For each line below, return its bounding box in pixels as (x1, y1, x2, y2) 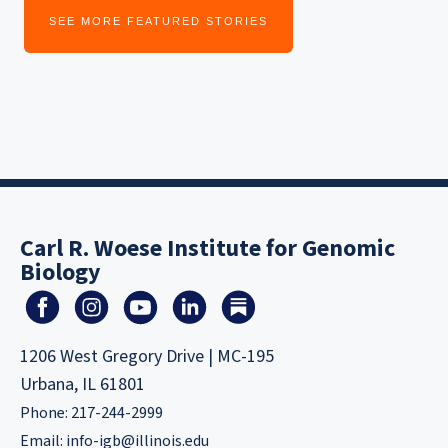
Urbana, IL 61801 (20, 372, 145, 398)
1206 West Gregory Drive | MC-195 (20, 344, 274, 370)
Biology (20, 255, 101, 291)
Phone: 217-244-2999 (20, 402, 163, 425)
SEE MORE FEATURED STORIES (49, 14, 268, 27)
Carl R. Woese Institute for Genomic (20, 231, 395, 267)
